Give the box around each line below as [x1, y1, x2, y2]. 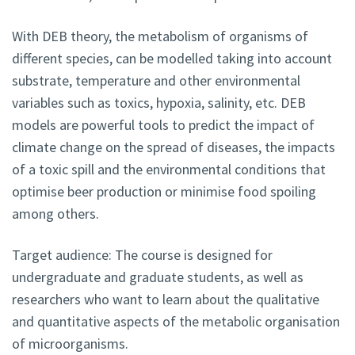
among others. [12, 204, 99, 223]
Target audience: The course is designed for [12, 246, 273, 265]
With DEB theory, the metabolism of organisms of [12, 27, 308, 46]
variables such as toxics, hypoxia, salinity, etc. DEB [12, 94, 306, 113]
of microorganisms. [12, 334, 128, 353]
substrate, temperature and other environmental [12, 71, 300, 90]
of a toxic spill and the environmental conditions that [12, 160, 326, 179]
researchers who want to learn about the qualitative [12, 290, 319, 309]
